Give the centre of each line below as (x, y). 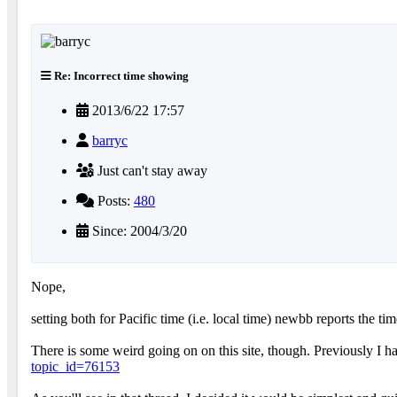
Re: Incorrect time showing (120, 75)
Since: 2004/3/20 (138, 231)
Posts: (114, 201)
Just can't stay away (151, 171)
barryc (110, 141)
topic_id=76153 (75, 367)
